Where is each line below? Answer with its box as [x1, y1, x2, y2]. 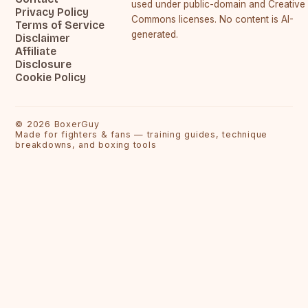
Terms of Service [15, 18, 105, 32]
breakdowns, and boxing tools [15, 139, 157, 150]
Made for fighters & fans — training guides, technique [15, 129, 268, 140]
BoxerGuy [54, 118, 100, 129]
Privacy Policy [15, 5, 89, 19]
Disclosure [15, 57, 72, 71]
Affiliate [15, 44, 57, 58]
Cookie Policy [15, 70, 87, 84]
